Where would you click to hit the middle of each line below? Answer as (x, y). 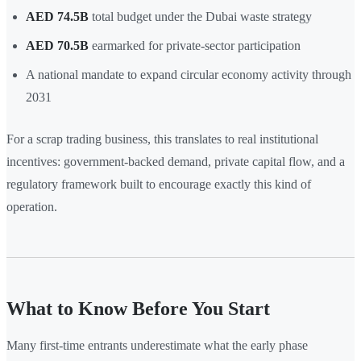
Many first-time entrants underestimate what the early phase (157, 346)
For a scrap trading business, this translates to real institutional (162, 139)
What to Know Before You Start (138, 309)
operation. (32, 207)
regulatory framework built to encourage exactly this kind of (159, 185)
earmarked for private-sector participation (195, 46)
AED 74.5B (57, 17)
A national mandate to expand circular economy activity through (189, 75)
